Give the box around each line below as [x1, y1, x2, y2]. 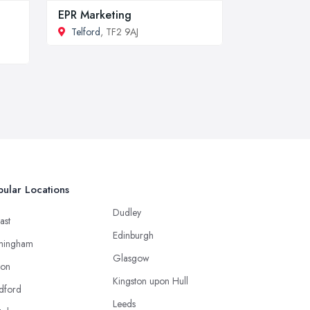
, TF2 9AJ [100, 25, 138, 39]
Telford [71, 25, 100, 39]
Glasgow [113, 251, 149, 265]
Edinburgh [113, 228, 154, 242]
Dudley [113, 206, 141, 219]
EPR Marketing [58, 7, 131, 23]
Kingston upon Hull [113, 274, 188, 288]
